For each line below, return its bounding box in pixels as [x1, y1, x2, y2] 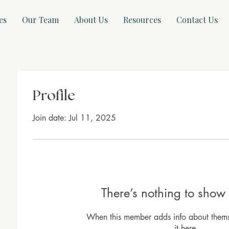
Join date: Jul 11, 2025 [33, 112, 116, 124]
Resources [123, 14, 161, 25]
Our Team [21, 14, 59, 25]
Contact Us [176, 14, 218, 25]
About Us [74, 14, 108, 25]
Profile [33, 89, 75, 104]
